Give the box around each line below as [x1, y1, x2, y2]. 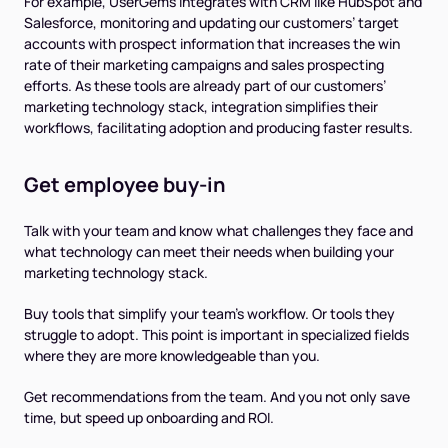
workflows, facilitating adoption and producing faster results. [24, 118, 413, 138]
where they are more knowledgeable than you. [24, 346, 320, 366]
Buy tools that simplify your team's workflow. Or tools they [24, 304, 395, 324]
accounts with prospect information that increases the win [24, 34, 400, 54]
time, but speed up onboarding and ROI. [24, 408, 274, 428]
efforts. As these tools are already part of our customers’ [24, 76, 386, 96]
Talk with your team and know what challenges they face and [24, 221, 413, 241]
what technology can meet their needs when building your [24, 242, 394, 262]
